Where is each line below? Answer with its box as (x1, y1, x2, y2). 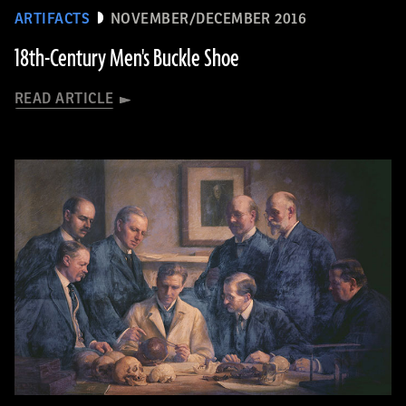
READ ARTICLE (14, 91, 114, 107)
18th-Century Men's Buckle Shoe (14, 43, 239, 75)
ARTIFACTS (14, 11, 91, 27)
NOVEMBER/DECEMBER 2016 (110, 11, 307, 27)
